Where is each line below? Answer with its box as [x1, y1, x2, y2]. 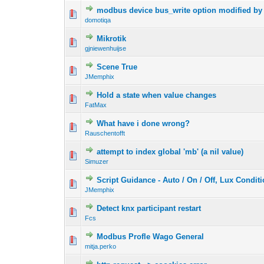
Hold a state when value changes [97, 91, 217, 100]
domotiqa [85, 16, 111, 24]
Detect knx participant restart [97, 204, 202, 213]
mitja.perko [85, 243, 117, 250]
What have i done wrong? [97, 119, 190, 128]
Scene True [97, 62, 138, 72]
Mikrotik [97, 34, 127, 44]
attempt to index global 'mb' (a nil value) [97, 147, 244, 157]
